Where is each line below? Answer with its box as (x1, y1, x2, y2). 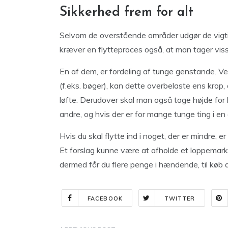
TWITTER (164, 195, 195, 202)
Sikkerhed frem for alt (60, 6, 193, 19)
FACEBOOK (88, 195, 123, 202)
